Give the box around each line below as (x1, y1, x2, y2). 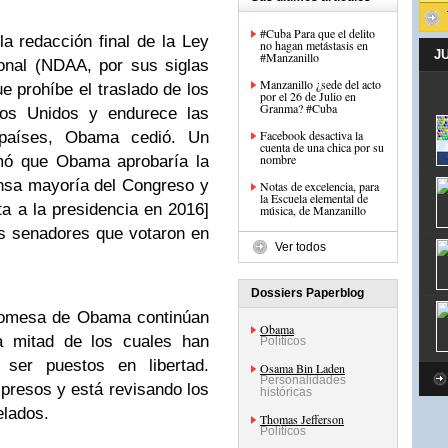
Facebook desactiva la (260, 127, 363, 143)
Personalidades (260, 373, 346, 387)
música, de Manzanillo (260, 202, 366, 218)
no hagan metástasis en (260, 37, 368, 53)
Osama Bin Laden (260, 360, 345, 376)
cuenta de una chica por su (260, 139, 384, 155)
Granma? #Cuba (260, 100, 337, 116)
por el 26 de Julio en (260, 88, 356, 104)
